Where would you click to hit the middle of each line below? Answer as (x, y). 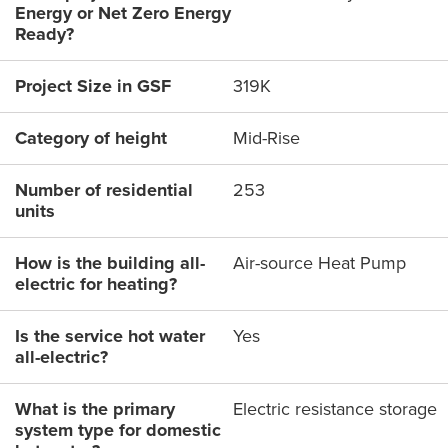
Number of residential (104, 190)
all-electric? (61, 357)
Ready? (44, 34)
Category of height (91, 138)
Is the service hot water (110, 336)
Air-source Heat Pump (319, 263)
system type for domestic (118, 430)
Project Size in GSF (93, 86)
